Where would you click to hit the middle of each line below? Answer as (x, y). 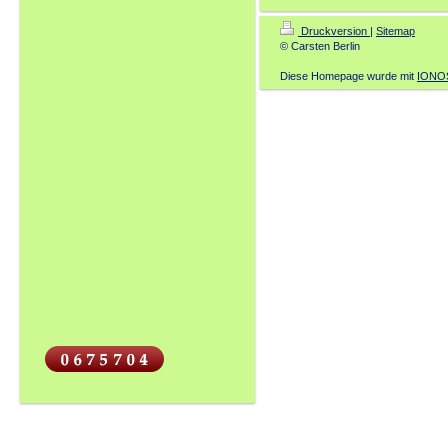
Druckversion (334, 31)
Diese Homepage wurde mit (348, 76)
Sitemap (395, 31)
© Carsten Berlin (320, 46)
